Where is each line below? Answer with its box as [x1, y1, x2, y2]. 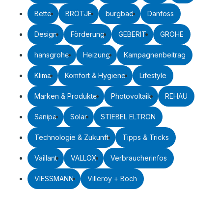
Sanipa [34, 112, 56, 121]
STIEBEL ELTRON [101, 112, 156, 121]
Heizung [83, 50, 110, 59]
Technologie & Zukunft [34, 133, 109, 141]
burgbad [106, 9, 134, 18]
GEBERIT [118, 29, 146, 38]
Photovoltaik [111, 91, 151, 100]
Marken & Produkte [34, 91, 97, 100]
